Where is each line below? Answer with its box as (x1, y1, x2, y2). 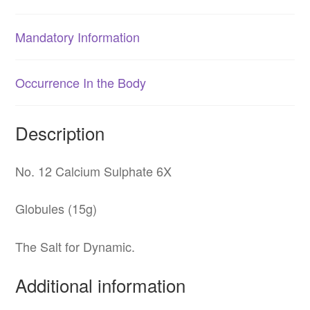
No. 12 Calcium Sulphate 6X (15, 161, 172, 180)
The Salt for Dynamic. (15, 237, 136, 255)
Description (15, 120, 105, 145)
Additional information (15, 272, 186, 298)
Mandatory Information (15, 28, 140, 46)
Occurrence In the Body (15, 73, 147, 92)
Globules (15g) (15, 199, 98, 218)
